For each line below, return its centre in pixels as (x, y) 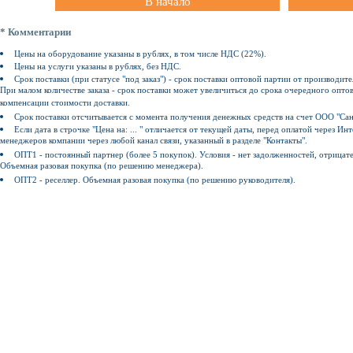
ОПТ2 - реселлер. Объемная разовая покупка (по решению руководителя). (155, 180)
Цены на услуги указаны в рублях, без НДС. (98, 67)
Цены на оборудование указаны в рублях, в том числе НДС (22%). (141, 54)
